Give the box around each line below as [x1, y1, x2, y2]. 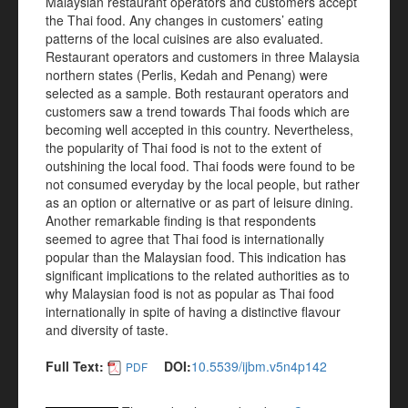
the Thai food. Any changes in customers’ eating [46, 11, 323, 29]
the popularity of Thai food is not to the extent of [46, 138, 321, 157]
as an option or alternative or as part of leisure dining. [46, 193, 353, 211]
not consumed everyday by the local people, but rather [46, 175, 360, 193]
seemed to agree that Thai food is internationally [46, 229, 324, 248]
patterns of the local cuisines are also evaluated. [46, 29, 323, 47]
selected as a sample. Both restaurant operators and [46, 84, 349, 102]
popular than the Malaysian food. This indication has [46, 248, 346, 266]
